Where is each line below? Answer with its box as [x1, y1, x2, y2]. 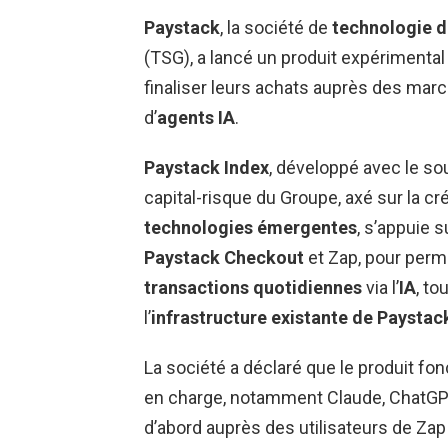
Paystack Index [144, 156, 269, 178]
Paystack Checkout [144, 246, 304, 268]
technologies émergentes [144, 216, 357, 238]
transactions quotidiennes [144, 276, 362, 298]
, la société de [220, 16, 332, 38]
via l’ [362, 276, 399, 298]
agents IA [157, 106, 235, 128]
